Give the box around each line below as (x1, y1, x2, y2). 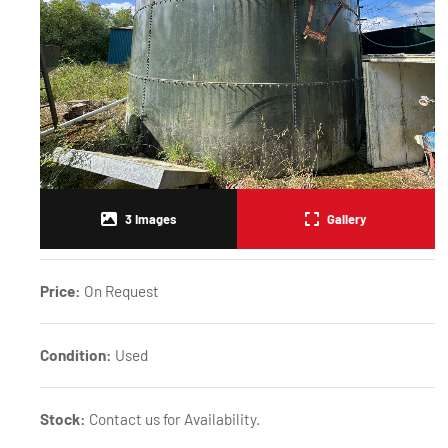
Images (132, 210, 177, 227)
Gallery (327, 210, 367, 227)
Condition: (40, 345, 112, 364)
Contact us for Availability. (86, 409, 260, 428)
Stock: (40, 409, 86, 428)
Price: (40, 281, 84, 300)
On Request (84, 281, 159, 300)
